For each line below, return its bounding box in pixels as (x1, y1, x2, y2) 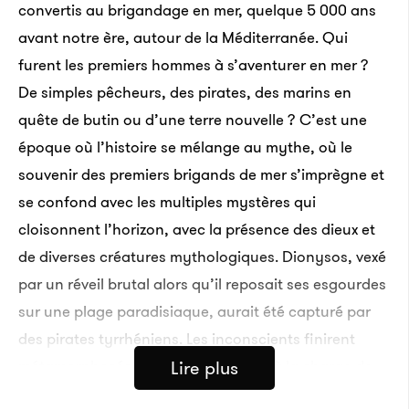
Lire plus (170, 355, 238, 381)
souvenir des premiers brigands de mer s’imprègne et (18, 163, 384, 185)
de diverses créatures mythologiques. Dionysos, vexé (18, 246, 386, 267)
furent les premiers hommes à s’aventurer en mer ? (18, 54, 369, 76)
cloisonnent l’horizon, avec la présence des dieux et (18, 218, 375, 240)
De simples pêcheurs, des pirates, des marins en (18, 81, 351, 103)
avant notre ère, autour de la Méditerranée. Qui (18, 26, 348, 48)
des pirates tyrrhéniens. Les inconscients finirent (18, 328, 355, 350)
